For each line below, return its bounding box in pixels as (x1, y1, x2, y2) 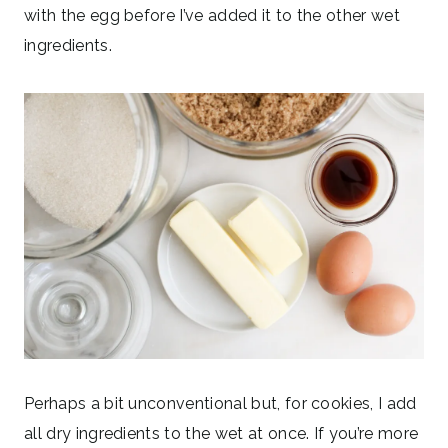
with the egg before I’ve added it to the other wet (24, 5, 401, 25)
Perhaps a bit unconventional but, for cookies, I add (24, 394, 417, 414)
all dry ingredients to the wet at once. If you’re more (24, 424, 419, 444)
